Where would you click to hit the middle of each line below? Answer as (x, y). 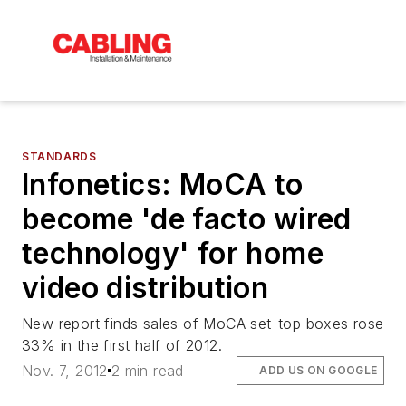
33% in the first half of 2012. (122, 345)
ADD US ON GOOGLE (319, 371)
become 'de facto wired (187, 218)
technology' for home (173, 253)
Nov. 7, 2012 (65, 371)
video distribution (145, 287)
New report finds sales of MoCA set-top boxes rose (203, 323)
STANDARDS (59, 156)
